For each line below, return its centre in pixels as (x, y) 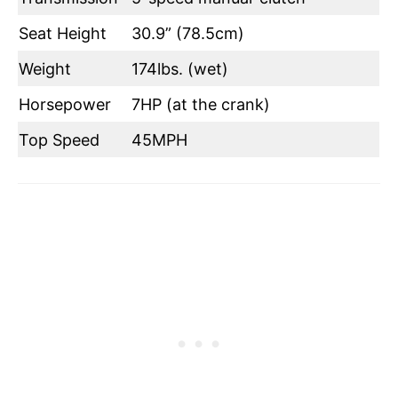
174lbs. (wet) (180, 68)
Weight (45, 68)
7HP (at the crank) (201, 104)
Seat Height (63, 33)
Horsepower (65, 104)
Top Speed (59, 139)
